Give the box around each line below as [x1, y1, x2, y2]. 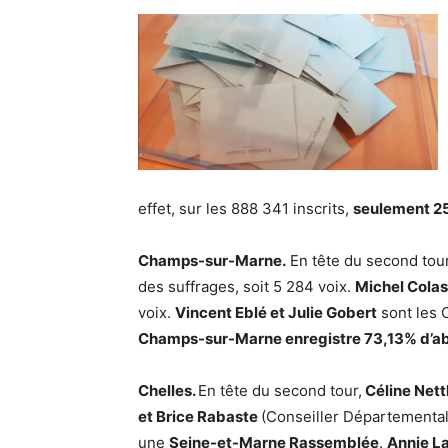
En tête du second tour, [198, 381, 362, 400]
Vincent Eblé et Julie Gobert [175, 303, 377, 322]
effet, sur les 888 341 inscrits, [138, 199, 353, 218]
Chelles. [138, 381, 198, 400]
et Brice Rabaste [138, 407, 261, 426]
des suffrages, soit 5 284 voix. [138, 277, 355, 296]
